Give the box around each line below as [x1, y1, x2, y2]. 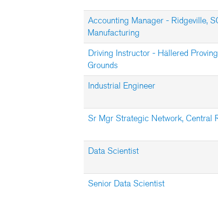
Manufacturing [88, 27, 140, 38]
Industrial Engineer [88, 80, 155, 91]
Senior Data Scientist [88, 178, 164, 189]
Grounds [88, 60, 118, 71]
